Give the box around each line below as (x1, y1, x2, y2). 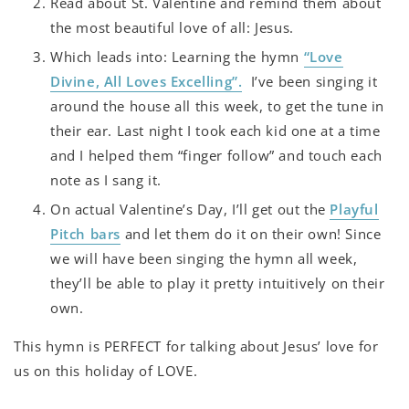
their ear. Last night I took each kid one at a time (50, 121, 381, 140)
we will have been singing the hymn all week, (50, 249, 358, 267)
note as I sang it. (50, 171, 162, 189)
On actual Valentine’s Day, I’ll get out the (50, 200, 330, 218)
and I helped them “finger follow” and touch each (50, 146, 383, 164)
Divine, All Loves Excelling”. (50, 72, 243, 90)
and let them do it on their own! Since (124, 225, 382, 243)
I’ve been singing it (250, 72, 378, 90)
